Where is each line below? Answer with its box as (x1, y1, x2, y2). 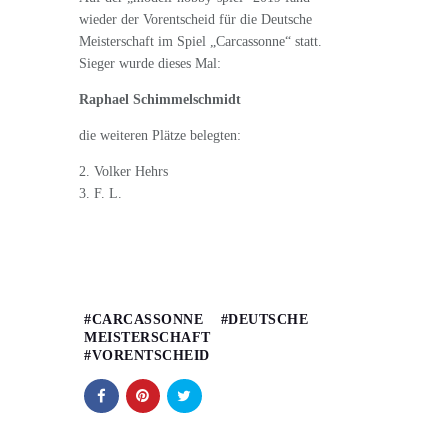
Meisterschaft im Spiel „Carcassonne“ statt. (79, 33, 322, 49)
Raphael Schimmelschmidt (79, 91, 241, 107)
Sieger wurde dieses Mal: (79, 55, 221, 71)
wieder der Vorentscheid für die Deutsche (79, 11, 312, 27)
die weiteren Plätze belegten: (79, 127, 241, 143)
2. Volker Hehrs (79, 163, 168, 179)
